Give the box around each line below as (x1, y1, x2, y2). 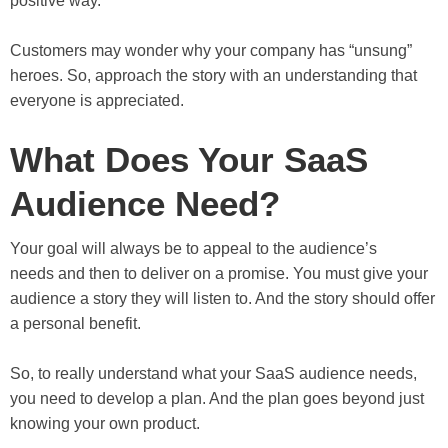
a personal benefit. (10, 314, 141, 332)
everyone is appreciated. (10, 91, 184, 109)
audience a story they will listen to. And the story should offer (10, 289, 435, 307)
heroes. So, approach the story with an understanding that (10, 66, 417, 84)
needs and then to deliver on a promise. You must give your (10, 264, 428, 282)
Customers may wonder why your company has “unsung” (10, 41, 412, 59)
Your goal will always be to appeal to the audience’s (10, 239, 377, 257)
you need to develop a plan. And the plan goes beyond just (10, 389, 424, 407)
